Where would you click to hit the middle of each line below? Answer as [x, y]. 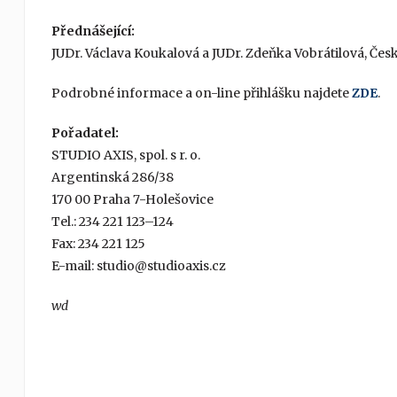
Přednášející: [93, 31]
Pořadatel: [85, 133]
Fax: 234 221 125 [98, 244]
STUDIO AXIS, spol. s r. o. [125, 156]
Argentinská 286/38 [112, 178]
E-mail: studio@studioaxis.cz [138, 266]
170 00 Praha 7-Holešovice [132, 200]
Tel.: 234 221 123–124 [112, 222]
